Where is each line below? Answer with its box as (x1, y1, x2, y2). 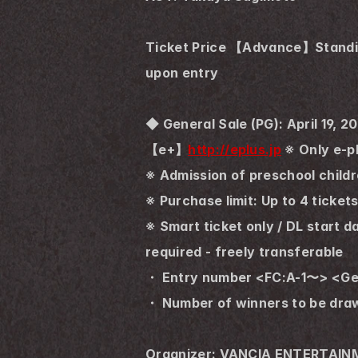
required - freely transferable (145, 244, 344, 260)
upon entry (145, 65, 219, 81)
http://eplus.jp (188, 141, 282, 157)
